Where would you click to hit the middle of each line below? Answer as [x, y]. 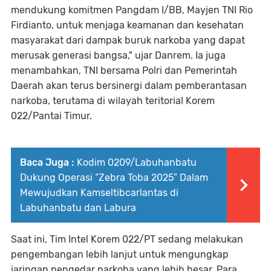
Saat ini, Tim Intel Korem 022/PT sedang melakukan [127, 240]
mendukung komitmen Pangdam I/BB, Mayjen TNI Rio [132, 10]
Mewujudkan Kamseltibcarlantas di [99, 193]
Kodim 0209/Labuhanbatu [137, 163]
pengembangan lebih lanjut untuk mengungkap [120, 255]
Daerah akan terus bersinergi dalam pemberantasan [129, 86]
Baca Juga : [47, 163]
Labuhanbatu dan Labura [78, 208]
